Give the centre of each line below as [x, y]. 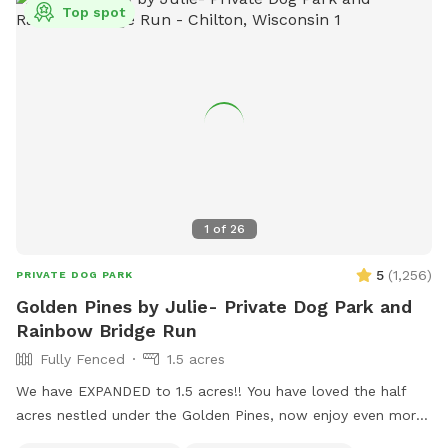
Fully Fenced [82, 358]
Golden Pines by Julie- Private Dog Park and [214, 306]
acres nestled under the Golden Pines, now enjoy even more [220, 414]
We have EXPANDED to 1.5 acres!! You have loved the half [131, 390]
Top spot [93, 12]
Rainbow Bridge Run [106, 330]
